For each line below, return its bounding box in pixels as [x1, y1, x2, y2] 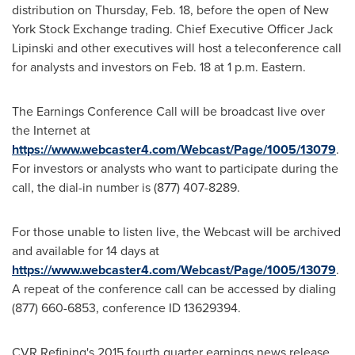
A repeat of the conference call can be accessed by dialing [12, 280, 336, 298]
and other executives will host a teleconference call [54, 39, 342, 57]
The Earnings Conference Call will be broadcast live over [12, 102, 325, 120]
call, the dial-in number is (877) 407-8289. [12, 178, 240, 197]
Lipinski [12, 39, 54, 57]
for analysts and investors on [12, 58, 172, 76]
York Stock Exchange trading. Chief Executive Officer [12, 20, 307, 38]
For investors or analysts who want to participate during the [12, 159, 338, 177]
